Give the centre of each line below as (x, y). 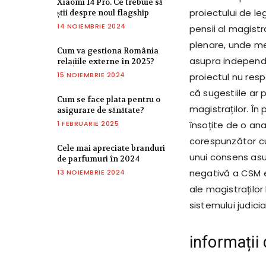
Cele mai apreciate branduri (111, 148)
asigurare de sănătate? (101, 110)
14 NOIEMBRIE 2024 (91, 26)
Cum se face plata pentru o (109, 100)
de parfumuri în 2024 (98, 159)
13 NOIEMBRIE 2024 (91, 172)
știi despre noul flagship (103, 13)
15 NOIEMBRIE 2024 (91, 75)
